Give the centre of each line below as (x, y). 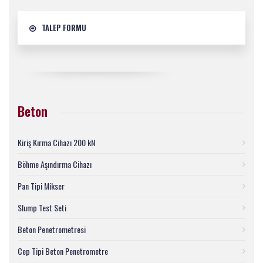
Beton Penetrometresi (52, 229)
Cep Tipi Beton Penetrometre (63, 251)
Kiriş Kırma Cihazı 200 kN (56, 142)
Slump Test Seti (42, 208)
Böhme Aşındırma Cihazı (55, 164)
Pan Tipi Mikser (41, 186)
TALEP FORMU (64, 28)
